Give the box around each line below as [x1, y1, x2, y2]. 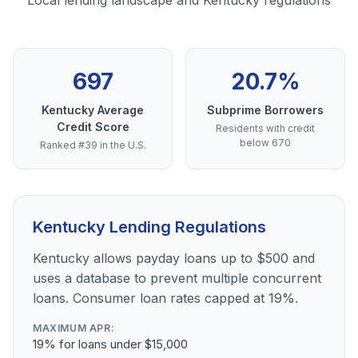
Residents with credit [216, 122, 315, 135]
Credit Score [56, 120, 129, 134]
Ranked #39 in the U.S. [39, 139, 146, 152]
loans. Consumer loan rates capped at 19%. [33, 290, 298, 307]
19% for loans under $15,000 [33, 336, 188, 352]
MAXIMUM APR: [33, 322, 115, 335]
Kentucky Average [42, 103, 144, 117]
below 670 [240, 137, 291, 149]
